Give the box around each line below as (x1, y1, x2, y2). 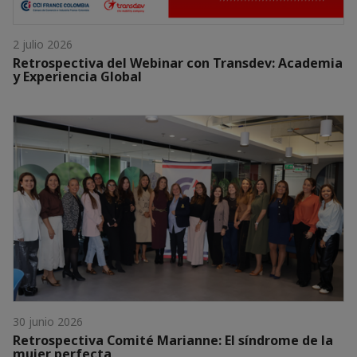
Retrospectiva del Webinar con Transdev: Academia (13, 53, 343, 72)
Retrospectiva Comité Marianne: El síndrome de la (13, 331, 333, 349)
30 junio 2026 (13, 313, 83, 329)
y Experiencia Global (13, 67, 142, 85)
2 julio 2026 (13, 36, 73, 52)
